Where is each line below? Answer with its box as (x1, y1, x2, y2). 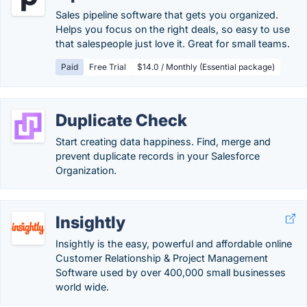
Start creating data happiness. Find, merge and (56, 136, 271, 147)
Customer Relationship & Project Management (56, 252, 268, 264)
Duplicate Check (56, 110, 187, 130)
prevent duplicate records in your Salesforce (56, 150, 260, 162)
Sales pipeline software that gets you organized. (56, 9, 278, 21)
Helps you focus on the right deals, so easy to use (56, 23, 290, 35)
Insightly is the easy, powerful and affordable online (56, 238, 292, 249)
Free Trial (89, 62, 126, 72)
